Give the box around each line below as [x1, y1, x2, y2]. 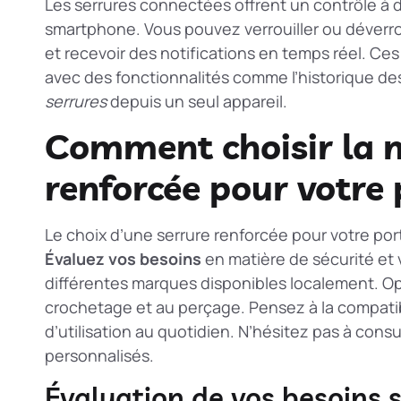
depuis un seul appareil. [107, 90, 287, 112]
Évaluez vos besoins [45, 248, 201, 270]
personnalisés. [45, 345, 154, 367]
